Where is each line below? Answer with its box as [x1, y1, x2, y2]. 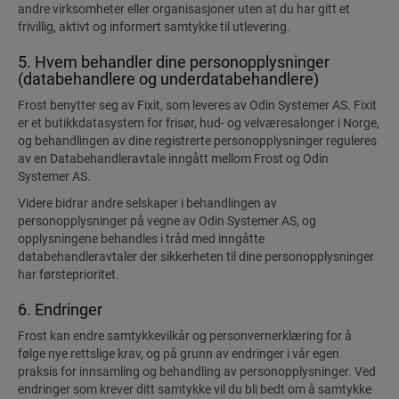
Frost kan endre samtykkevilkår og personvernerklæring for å [18, 329, 352, 343]
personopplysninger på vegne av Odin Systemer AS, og [18, 214, 316, 228]
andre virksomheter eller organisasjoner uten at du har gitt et [18, 2, 350, 16]
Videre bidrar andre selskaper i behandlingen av [18, 196, 277, 210]
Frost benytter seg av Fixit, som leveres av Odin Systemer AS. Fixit [18, 98, 377, 112]
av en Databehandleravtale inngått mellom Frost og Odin [18, 151, 329, 166]
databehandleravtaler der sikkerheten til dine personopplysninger [18, 249, 374, 264]
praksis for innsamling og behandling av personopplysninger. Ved [18, 364, 376, 379]
